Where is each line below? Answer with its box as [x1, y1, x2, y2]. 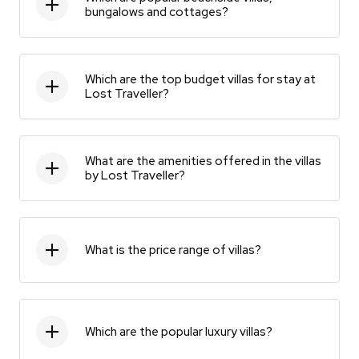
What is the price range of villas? [85, 242, 261, 259]
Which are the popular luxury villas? [85, 324, 272, 341]
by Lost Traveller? [85, 167, 185, 184]
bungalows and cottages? [85, 4, 228, 21]
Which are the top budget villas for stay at [85, 71, 316, 88]
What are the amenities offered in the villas [85, 153, 321, 170]
